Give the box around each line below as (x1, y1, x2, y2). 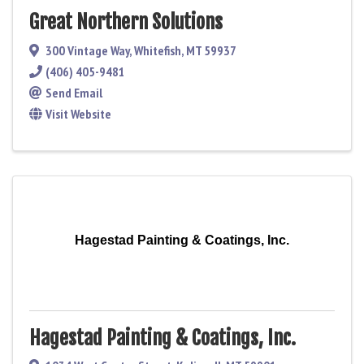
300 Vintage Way (45, 41, 129, 58)
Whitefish (134, 41, 181, 58)
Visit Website (45, 105, 111, 122)
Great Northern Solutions (29, 9, 223, 34)
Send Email (45, 84, 102, 101)
